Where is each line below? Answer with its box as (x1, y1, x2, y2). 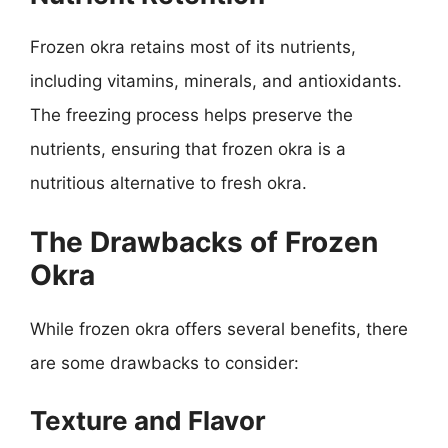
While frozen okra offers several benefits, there (30, 318, 408, 339)
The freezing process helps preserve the (30, 105, 353, 125)
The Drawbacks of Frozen (30, 224, 378, 259)
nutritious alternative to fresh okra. (30, 173, 307, 193)
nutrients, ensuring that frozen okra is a (30, 139, 346, 159)
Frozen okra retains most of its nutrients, (30, 37, 356, 57)
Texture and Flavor (30, 405, 266, 436)
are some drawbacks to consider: (30, 352, 299, 373)
